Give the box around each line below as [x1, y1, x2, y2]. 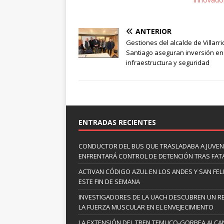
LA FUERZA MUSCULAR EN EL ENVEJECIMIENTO [78, 202, 213, 211]
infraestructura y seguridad [126, 57, 209, 67]
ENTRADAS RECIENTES [78, 117, 156, 127]
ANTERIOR [135, 26, 171, 36]
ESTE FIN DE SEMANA [78, 176, 140, 186]
